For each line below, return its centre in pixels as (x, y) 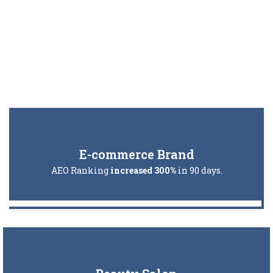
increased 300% (143, 170)
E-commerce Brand (136, 154)
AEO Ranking (80, 170)
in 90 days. (199, 170)
